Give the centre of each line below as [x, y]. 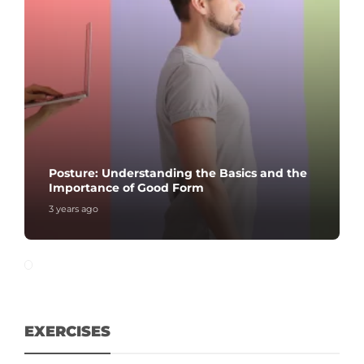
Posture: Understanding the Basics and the [178, 173]
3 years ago [74, 209]
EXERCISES [67, 332]
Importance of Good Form [126, 188]
